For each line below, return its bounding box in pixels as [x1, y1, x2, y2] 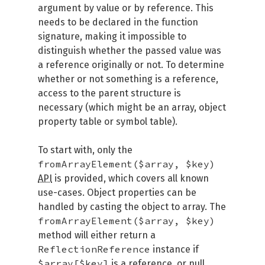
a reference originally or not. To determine [38, 59, 224, 70]
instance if [150, 244, 199, 255]
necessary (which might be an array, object [38, 102, 226, 113]
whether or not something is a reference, [38, 73, 218, 85]
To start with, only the [38, 144, 132, 156]
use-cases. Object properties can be [38, 187, 196, 198]
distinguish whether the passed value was [38, 45, 221, 56]
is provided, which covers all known [52, 173, 209, 184]
